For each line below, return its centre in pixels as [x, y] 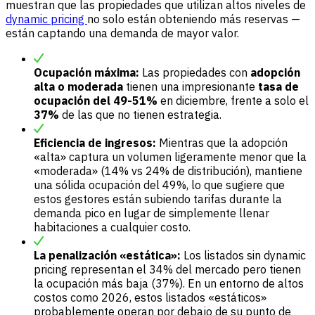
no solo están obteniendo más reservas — [194, 19]
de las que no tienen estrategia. [140, 115]
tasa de [278, 87]
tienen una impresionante [191, 87]
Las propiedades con [195, 73]
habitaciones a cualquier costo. [112, 227]
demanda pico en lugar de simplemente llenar [152, 213]
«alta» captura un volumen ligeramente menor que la [170, 157]
